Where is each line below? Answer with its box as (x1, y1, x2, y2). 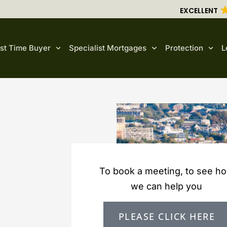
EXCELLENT (180, 6, 218, 16)
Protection (165, 43, 203, 53)
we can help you (131, 181, 203, 192)
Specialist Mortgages (69, 43, 147, 53)
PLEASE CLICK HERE (118, 210, 215, 222)
